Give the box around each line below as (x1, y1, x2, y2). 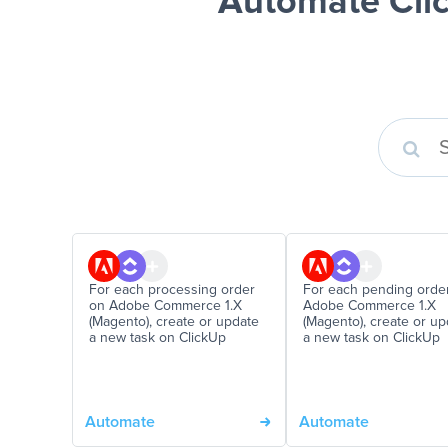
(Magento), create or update (89, 315, 259, 329)
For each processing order (89, 283, 255, 297)
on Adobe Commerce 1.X (89, 299, 242, 313)
